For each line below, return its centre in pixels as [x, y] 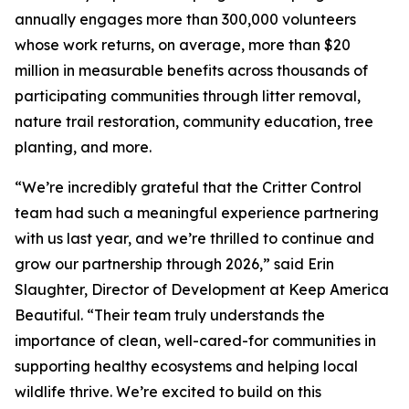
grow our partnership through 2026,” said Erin [174, 264]
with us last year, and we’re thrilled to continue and [194, 238]
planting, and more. [83, 147]
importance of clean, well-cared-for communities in [195, 341]
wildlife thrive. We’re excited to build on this [168, 392]
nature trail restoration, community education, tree [194, 121]
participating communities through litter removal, [188, 96]
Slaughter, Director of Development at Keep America [202, 289]
